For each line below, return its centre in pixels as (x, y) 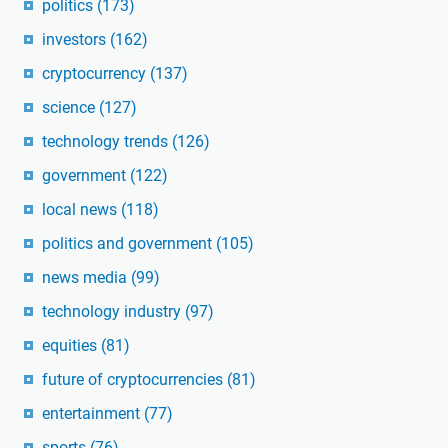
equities (71, 346)
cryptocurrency (96, 74)
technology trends (107, 142)
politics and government (129, 244)
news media (86, 278)
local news (81, 210)
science (70, 108)
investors (76, 40)
